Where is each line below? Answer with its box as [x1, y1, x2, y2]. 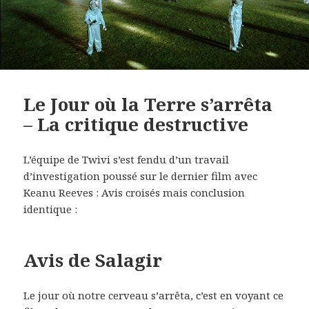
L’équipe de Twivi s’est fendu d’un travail [23, 152, 230, 166]
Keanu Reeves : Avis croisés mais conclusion [23, 185, 246, 199]
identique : [23, 201, 78, 216]
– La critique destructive [23, 111, 249, 137]
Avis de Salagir [23, 247, 163, 272]
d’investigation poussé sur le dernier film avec [23, 168, 258, 183]
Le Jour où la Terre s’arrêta [23, 91, 273, 117]
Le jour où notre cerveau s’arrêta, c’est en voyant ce [23, 288, 284, 302]
